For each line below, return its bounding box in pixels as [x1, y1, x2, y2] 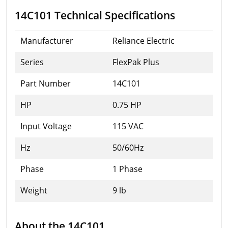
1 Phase [112, 163, 142, 175]
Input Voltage [20, 121, 72, 132]
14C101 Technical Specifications [15, 8, 175, 22]
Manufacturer [20, 35, 73, 46]
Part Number [20, 78, 71, 89]
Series [20, 56, 44, 68]
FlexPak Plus [112, 56, 159, 68]
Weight [20, 185, 47, 196]
